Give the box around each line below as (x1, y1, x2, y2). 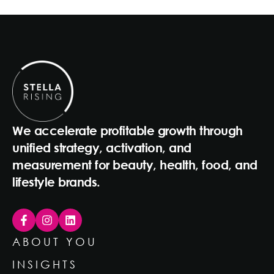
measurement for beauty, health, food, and (12, 157, 257, 172)
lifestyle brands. (12, 174, 100, 189)
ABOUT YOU (12, 234, 97, 248)
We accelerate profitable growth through (12, 122, 243, 138)
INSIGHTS (12, 257, 78, 271)
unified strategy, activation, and (12, 139, 191, 155)
